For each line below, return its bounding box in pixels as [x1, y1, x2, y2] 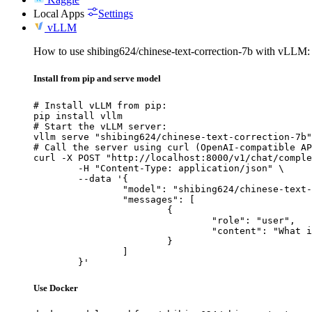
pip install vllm [33, 110, 123, 121]
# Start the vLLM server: [33, 120, 167, 132]
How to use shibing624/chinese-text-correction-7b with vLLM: [33, 45, 310, 58]
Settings [98, 8, 133, 20]
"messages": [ [33, 194, 123, 205]
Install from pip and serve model [33, 73, 161, 84]
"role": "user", [33, 214, 212, 226]
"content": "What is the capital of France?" [33, 225, 212, 236]
